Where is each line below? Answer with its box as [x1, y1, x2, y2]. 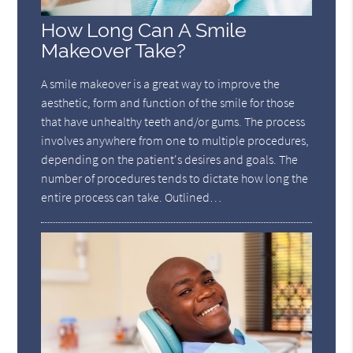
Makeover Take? [41, 39, 187, 63]
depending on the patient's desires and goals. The [41, 151, 299, 168]
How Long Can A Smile [41, 19, 247, 43]
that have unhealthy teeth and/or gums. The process [41, 113, 306, 130]
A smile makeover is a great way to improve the [41, 76, 281, 92]
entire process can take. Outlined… [41, 189, 222, 206]
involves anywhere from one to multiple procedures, [41, 132, 310, 149]
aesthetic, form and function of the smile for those [41, 95, 295, 111]
